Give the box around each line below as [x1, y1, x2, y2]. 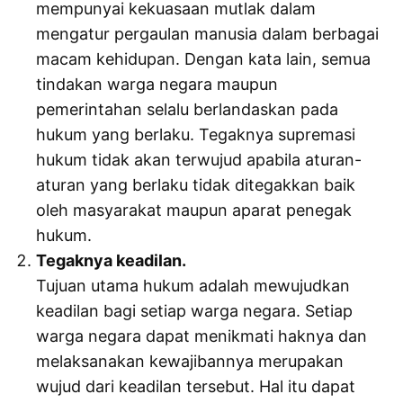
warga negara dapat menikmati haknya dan [36, 327, 368, 346]
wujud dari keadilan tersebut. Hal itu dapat [36, 377, 356, 397]
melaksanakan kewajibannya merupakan [36, 352, 345, 372]
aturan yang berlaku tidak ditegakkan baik [36, 175, 356, 195]
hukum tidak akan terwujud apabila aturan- [36, 150, 363, 170]
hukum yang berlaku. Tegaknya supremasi [36, 125, 356, 145]
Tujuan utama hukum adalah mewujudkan [36, 276, 351, 296]
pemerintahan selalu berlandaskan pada [36, 100, 339, 120]
